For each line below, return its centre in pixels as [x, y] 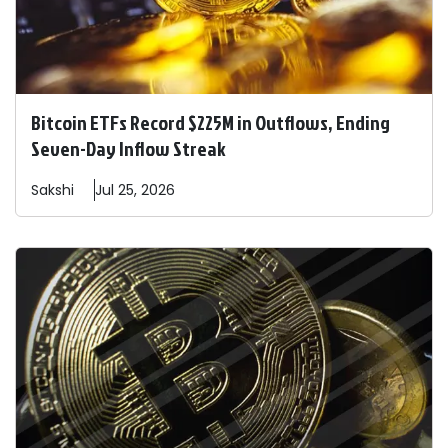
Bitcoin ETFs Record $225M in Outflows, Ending [210, 122]
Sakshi [52, 190]
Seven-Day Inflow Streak [128, 148]
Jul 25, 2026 [135, 190]
